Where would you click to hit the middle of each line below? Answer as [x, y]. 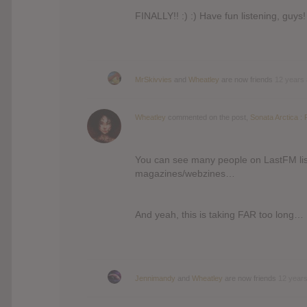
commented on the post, [208, 117]
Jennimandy [155, 278]
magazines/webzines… [185, 173]
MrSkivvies [153, 79]
